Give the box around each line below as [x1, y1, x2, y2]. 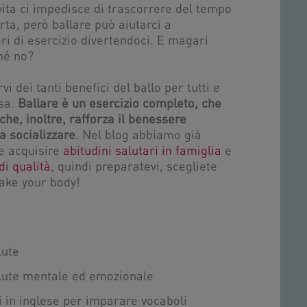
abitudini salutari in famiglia [63, 145, 221, 158]
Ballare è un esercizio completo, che [18, 98, 221, 111]
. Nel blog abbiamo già [75, 130, 201, 143]
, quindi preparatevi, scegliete [51, 161, 217, 174]
